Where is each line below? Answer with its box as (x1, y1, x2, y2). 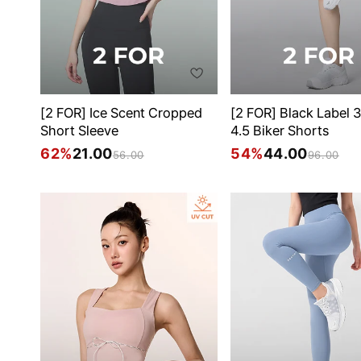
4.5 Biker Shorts (230, 122, 329, 139)
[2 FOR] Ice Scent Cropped (40, 104, 202, 121)
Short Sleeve (40, 122, 118, 139)
